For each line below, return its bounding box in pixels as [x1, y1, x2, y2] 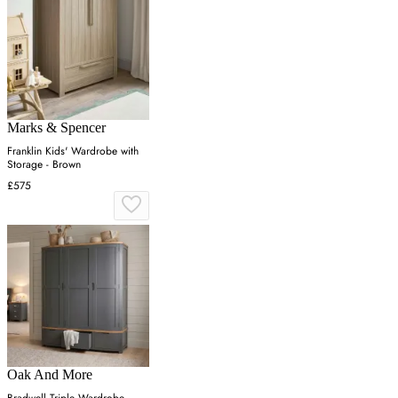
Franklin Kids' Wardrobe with [7, 143, 139, 160]
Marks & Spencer [7, 120, 106, 136]
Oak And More [7, 367, 92, 383]
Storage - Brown [7, 156, 81, 173]
